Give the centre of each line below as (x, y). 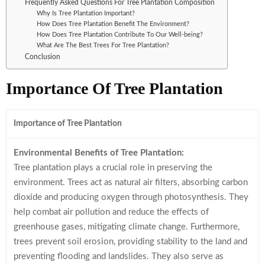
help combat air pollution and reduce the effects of (111, 212)
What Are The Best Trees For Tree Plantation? (103, 45)
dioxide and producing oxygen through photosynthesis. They (131, 197)
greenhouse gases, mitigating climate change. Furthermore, (127, 227)
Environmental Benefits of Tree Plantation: (99, 153)
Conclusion (43, 56)
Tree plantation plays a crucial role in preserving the (113, 167)
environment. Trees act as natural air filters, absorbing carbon (131, 182)
